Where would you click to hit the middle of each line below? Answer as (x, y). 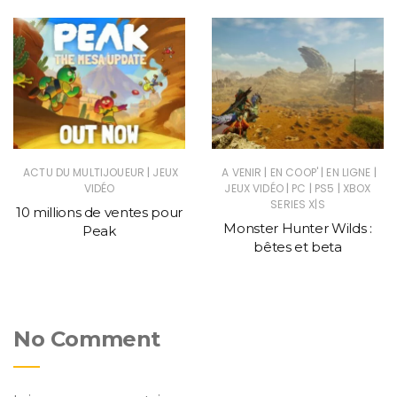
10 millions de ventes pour (99, 213)
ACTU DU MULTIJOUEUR (84, 173)
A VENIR (242, 173)
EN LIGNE (349, 173)
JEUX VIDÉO (254, 189)
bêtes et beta (298, 247)
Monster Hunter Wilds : (298, 229)
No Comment (87, 339)
